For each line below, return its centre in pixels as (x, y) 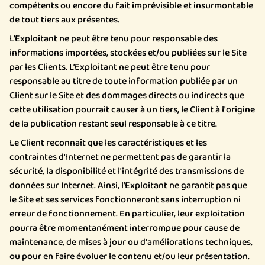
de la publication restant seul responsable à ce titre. (113, 124)
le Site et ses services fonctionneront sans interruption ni (125, 200)
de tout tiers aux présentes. (64, 20)
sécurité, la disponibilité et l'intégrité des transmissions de (127, 171)
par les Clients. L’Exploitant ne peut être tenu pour (110, 67)
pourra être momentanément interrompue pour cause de (125, 228)
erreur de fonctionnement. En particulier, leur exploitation (127, 214)
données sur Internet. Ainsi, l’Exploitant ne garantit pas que (128, 185)
